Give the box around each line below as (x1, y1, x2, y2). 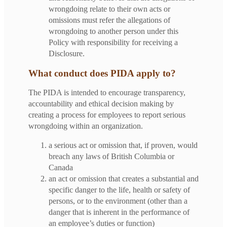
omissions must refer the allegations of (49, 15, 170, 24)
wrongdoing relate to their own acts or (49, 4, 170, 13)
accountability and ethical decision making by (28, 99, 174, 108)
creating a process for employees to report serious (28, 110, 185, 119)
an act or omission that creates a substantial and (49, 174, 199, 183)
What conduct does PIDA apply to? (28, 67, 176, 79)
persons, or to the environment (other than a (49, 196, 187, 205)
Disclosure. (49, 49, 85, 58)
